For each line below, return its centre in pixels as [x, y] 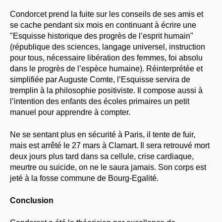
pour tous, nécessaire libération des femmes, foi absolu [106, 58]
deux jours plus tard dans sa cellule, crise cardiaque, [102, 156]
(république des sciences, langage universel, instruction [108, 47]
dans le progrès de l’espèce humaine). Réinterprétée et [106, 69]
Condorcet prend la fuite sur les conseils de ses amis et [107, 14]
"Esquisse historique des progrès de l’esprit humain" [102, 36]
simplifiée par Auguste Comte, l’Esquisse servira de [100, 80]
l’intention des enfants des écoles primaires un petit [100, 102]
